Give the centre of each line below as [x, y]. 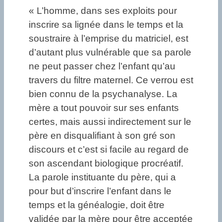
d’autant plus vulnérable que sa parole [110, 52]
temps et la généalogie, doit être [97, 205]
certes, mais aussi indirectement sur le [110, 121]
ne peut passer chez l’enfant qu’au [102, 66]
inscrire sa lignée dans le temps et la [106, 24]
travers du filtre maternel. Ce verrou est [111, 80]
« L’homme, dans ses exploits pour [103, 10]
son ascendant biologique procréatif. [106, 163]
